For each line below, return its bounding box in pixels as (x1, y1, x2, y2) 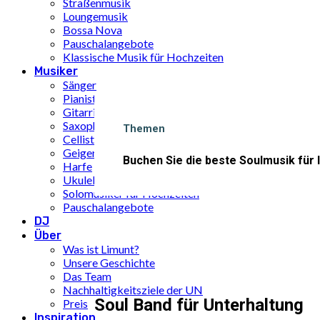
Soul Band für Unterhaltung (94, 294, 304, 315)
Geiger (63, 146, 96, 159)
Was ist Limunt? (63, 242, 139, 256)
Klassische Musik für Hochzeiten (63, 50, 224, 64)
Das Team (63, 269, 111, 283)
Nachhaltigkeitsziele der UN (63, 283, 203, 296)
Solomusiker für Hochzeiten (63, 186, 199, 200)
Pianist (63, 91, 96, 105)
